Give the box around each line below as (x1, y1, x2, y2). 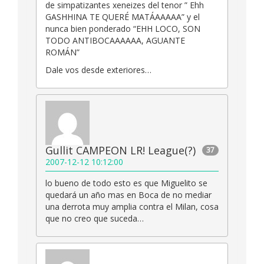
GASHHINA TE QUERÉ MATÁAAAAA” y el (45, 11, 200, 23)
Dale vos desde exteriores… (45, 64, 151, 76)
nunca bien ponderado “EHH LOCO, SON (45, 23, 200, 35)
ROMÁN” (45, 47, 80, 58)
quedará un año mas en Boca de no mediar (45, 189, 212, 201)
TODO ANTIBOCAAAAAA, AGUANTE (45, 35, 185, 47)
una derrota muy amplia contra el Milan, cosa (45, 201, 219, 213)
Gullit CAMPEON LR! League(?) (45, 143, 196, 158)
